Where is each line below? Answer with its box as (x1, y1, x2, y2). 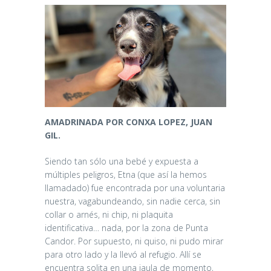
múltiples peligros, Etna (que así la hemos (45, 168, 207, 180)
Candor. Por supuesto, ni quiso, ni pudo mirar (45, 235, 223, 247)
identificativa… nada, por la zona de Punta (45, 221, 208, 233)
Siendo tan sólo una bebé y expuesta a (45, 155, 198, 167)
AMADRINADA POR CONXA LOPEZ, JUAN (45, 116, 212, 128)
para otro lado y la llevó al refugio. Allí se (45, 248, 201, 260)
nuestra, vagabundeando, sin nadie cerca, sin (45, 195, 220, 207)
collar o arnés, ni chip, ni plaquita (45, 208, 173, 220)
